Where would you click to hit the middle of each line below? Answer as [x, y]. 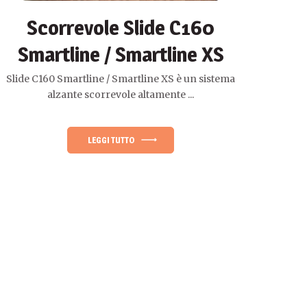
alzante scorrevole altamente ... [121, 94]
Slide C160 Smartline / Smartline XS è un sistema [121, 78]
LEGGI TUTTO [111, 140]
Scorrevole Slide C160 [121, 27]
